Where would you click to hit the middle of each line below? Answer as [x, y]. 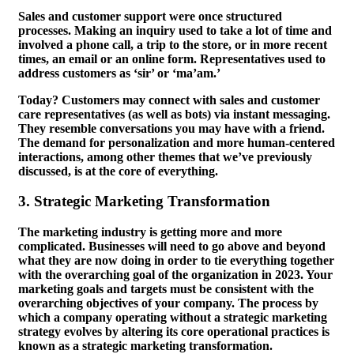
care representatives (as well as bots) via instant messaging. [174, 114]
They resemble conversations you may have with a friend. [171, 128]
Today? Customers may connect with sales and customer [169, 100]
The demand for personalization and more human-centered [177, 142]
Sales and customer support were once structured [150, 16]
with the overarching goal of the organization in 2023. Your [175, 275]
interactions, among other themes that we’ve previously [165, 156]
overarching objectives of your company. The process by [168, 303]
